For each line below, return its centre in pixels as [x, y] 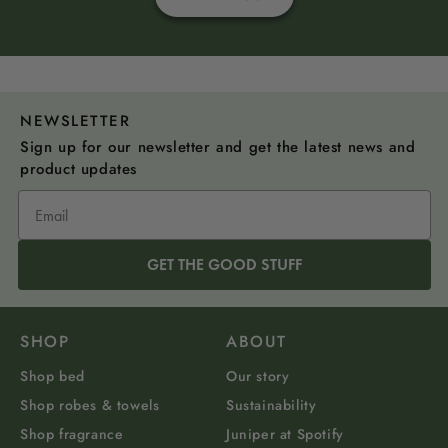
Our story [258, 375]
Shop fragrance [72, 433]
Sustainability [271, 404]
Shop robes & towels [90, 404]
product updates [78, 169]
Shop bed [52, 375]
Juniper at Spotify [285, 433]
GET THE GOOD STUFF [224, 265]
